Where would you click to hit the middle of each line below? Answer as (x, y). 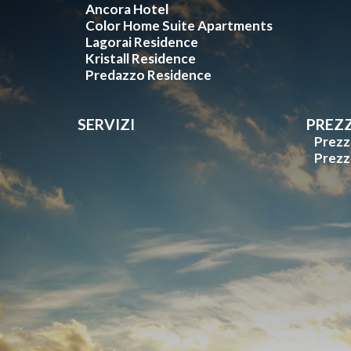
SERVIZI (107, 125)
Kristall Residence (141, 59)
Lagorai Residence (142, 42)
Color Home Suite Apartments (179, 26)
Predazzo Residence (149, 75)
